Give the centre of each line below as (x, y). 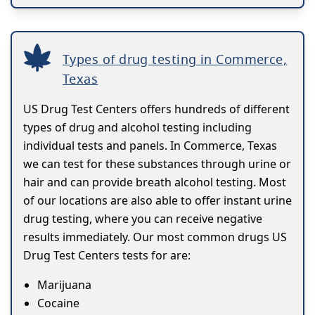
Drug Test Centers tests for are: (107, 256)
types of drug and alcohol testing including (137, 128)
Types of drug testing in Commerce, (175, 59)
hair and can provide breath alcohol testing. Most (155, 182)
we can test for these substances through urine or (157, 164)
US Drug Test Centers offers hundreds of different (156, 109)
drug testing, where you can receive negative (143, 219)
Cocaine (58, 303)
